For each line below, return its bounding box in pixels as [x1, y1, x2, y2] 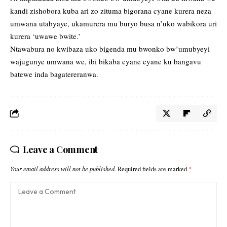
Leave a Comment [22, 143, 98, 156]
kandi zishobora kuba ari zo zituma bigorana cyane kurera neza [10, 6, 211, 16]
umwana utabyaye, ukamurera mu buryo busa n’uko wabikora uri [10, 18, 217, 29]
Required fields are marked [118, 165, 188, 174]
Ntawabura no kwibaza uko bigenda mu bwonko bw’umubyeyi [10, 44, 210, 54]
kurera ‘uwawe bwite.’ [10, 31, 81, 42]
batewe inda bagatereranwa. [10, 69, 98, 80]
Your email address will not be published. [10, 165, 116, 173]
